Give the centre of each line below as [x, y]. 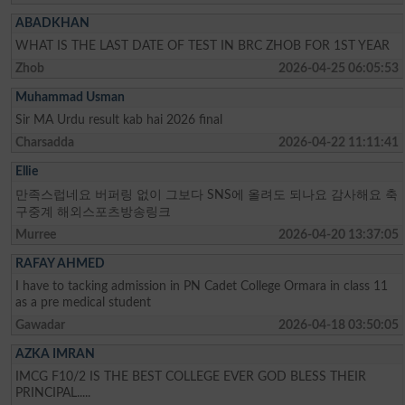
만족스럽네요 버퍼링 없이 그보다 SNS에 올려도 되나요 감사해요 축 [207, 194]
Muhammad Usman [71, 97]
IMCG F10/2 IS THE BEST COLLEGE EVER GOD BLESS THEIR [191, 376]
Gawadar [41, 325]
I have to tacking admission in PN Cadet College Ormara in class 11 [202, 286]
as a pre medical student [84, 302]
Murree [36, 234]
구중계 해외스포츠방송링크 [94, 212]
